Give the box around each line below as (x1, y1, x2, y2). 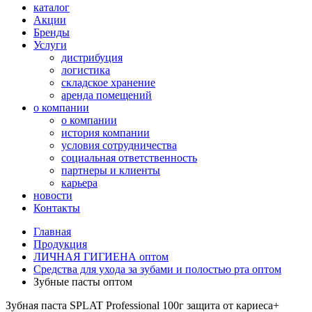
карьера (61, 177, 97, 189)
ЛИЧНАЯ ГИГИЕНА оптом (33, 251, 169, 263)
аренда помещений (61, 89, 152, 101)
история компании (61, 127, 150, 139)
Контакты (33, 202, 80, 214)
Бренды (33, 26, 70, 38)
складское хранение (61, 77, 155, 88)
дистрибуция (61, 52, 123, 63)
